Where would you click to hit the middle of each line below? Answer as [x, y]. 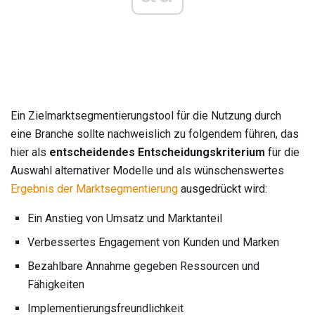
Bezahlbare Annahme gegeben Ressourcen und [143, 266]
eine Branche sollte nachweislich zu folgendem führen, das [155, 134]
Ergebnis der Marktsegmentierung [94, 188]
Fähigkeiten [56, 284]
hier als [30, 152]
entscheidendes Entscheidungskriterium [157, 152]
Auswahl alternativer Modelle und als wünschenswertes [147, 170]
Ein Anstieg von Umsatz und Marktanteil [125, 218]
